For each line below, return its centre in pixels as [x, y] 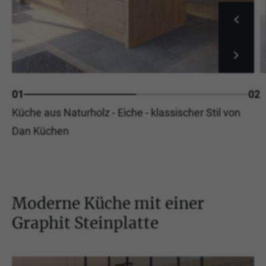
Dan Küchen [40, 131]
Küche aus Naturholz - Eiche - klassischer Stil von [126, 113]
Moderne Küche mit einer [108, 203]
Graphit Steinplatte [85, 223]
